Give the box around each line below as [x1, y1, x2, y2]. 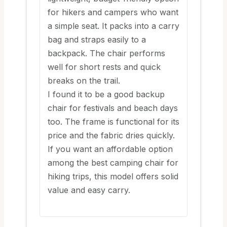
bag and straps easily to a [48, 34, 146, 45]
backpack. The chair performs [48, 48, 165, 59]
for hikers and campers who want [48, 7, 178, 18]
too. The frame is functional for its [48, 117, 179, 127]
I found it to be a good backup [48, 89, 165, 100]
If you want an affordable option [48, 144, 173, 155]
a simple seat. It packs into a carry [48, 21, 179, 31]
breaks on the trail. [48, 75, 120, 86]
